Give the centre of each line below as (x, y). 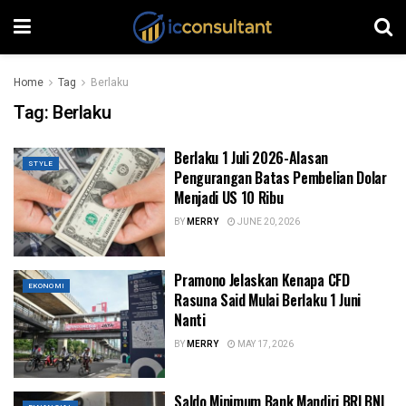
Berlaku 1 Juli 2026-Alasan (251, 158)
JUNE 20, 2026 (268, 222)
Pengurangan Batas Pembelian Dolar (280, 178)
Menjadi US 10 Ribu (229, 198)
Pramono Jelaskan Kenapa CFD (262, 280)
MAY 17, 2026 (265, 344)
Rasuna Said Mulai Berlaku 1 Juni (267, 300)
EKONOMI (47, 285)
